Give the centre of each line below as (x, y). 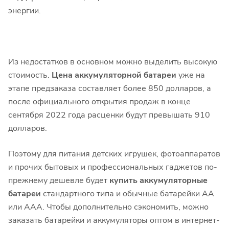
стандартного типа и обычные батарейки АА (128, 194)
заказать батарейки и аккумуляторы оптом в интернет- (114, 221)
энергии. (25, 11)
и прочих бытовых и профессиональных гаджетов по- (113, 167)
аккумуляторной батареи (125, 75)
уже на (191, 75)
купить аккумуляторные (158, 181)
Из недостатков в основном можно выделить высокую (113, 62)
